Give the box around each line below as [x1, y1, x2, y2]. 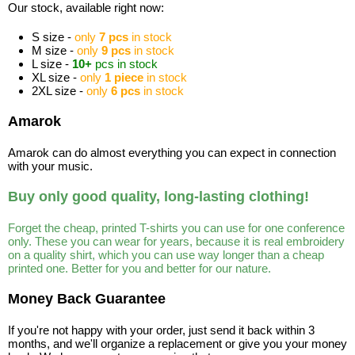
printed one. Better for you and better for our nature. [8, 261, 271, 276]
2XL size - [32, 84, 86, 98]
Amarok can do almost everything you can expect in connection [8, 146, 336, 160]
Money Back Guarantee [8, 291, 166, 307]
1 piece [105, 71, 143, 85]
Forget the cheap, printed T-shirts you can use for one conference [8, 221, 345, 235]
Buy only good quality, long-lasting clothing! [8, 189, 309, 205]
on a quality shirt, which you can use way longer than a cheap [8, 248, 324, 262]
